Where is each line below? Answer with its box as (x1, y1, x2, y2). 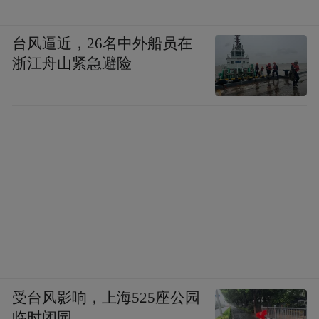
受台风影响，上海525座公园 (12, 289, 201, 305)
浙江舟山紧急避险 (12, 56, 132, 72)
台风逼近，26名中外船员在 (12, 36, 193, 52)
